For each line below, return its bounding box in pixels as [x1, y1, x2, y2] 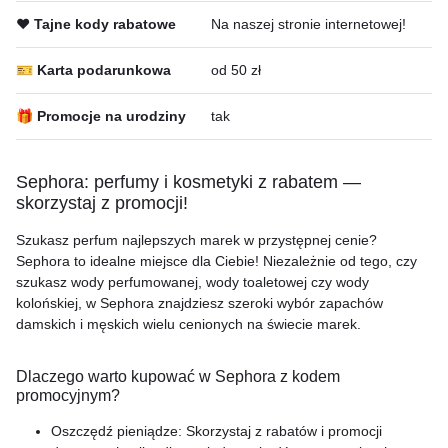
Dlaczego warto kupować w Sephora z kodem [16, 368, 340, 385]
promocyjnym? [16, 387, 120, 404]
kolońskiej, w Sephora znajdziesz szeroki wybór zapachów [16, 295, 383, 311]
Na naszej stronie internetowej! [211, 16, 406, 32]
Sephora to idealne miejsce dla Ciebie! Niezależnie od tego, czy [16, 253, 417, 269]
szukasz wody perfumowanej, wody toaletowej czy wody [16, 274, 369, 290]
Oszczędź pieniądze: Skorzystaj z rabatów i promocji [51, 423, 382, 439]
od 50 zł [211, 62, 261, 78]
